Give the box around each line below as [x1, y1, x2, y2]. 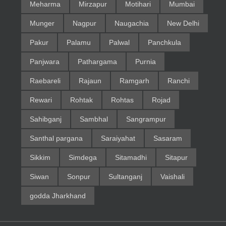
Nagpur [72, 19, 96, 28]
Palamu [66, 38, 91, 47]
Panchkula [147, 38, 181, 47]
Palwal [108, 38, 130, 47]
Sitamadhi [115, 153, 147, 162]
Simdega [68, 153, 97, 162]
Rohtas [110, 96, 134, 104]
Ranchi [167, 77, 190, 85]
